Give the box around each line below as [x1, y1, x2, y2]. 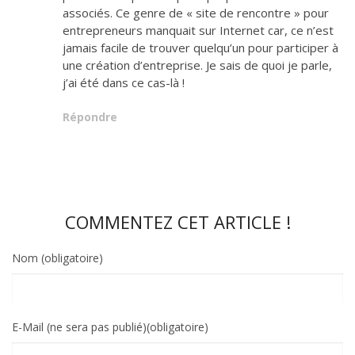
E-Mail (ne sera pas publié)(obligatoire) [12, 319, 208, 335]
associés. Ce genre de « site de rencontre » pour [63, 5, 329, 21]
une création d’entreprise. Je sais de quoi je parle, [63, 57, 332, 74]
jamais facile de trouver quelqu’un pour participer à [63, 40, 338, 56]
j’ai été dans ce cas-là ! [63, 74, 185, 91]
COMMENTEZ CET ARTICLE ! [64, 210, 291, 235]
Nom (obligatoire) [12, 250, 103, 266]
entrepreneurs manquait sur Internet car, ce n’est [63, 22, 334, 39]
